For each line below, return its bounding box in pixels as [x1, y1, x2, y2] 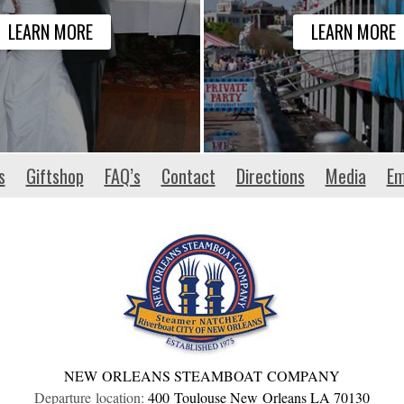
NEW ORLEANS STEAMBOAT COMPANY [64, 366, 340, 386]
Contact [161, 162, 216, 190]
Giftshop [25, 162, 84, 190]
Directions [235, 162, 305, 190]
